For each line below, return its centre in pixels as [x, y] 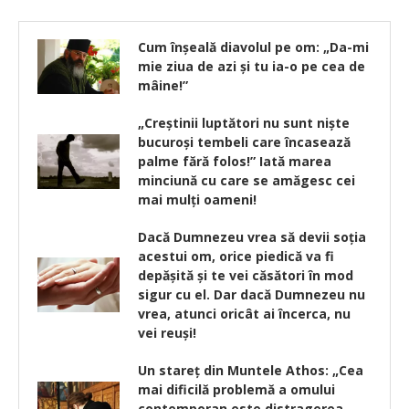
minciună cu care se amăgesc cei [246, 181]
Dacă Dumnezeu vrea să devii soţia [252, 237]
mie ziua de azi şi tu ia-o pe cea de [252, 67]
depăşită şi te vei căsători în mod [246, 276]
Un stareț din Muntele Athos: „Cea [251, 371]
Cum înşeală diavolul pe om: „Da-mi [253, 47]
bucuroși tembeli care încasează [244, 142]
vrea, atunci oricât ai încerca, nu [244, 314]
